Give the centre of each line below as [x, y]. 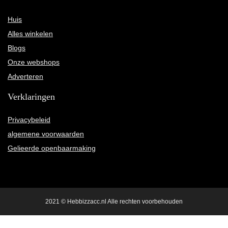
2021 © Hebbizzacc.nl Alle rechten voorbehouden [114, 202]
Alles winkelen [30, 34]
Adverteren [25, 77]
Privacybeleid [29, 120]
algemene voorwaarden [46, 134]
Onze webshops [34, 62]
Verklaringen [31, 97]
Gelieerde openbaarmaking [52, 148]
